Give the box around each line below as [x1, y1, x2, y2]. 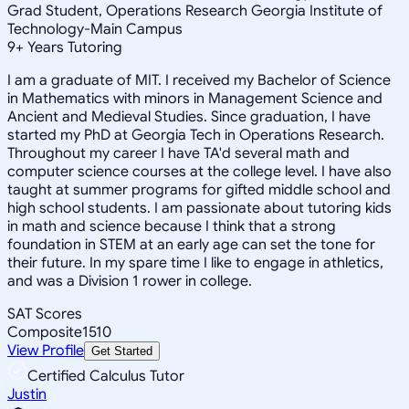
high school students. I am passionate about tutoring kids [7, 198, 392, 217]
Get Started [91, 343, 152, 358]
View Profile [7, 341, 84, 360]
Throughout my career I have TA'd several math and [7, 143, 350, 163]
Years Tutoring [24, 37, 122, 57]
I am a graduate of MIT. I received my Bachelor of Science [7, 70, 391, 89]
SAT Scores [7, 304, 82, 323]
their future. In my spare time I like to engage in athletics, [7, 253, 383, 272]
